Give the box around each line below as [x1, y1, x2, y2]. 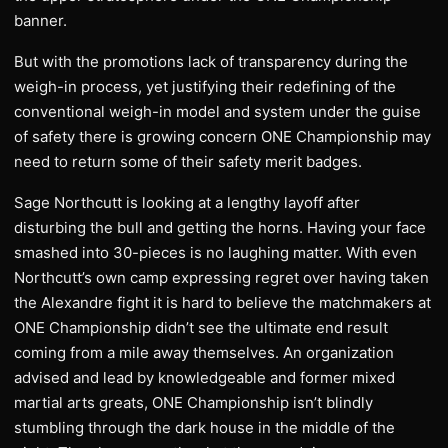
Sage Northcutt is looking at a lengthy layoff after [14, 193, 360, 212]
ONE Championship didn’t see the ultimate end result [14, 318, 388, 337]
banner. [14, 11, 67, 30]
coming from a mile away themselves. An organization [14, 343, 394, 362]
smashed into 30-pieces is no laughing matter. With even [14, 243, 417, 262]
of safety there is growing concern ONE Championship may [14, 127, 431, 146]
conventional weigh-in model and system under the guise [14, 102, 421, 121]
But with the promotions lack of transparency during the [14, 52, 408, 71]
